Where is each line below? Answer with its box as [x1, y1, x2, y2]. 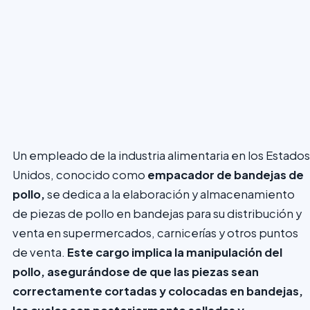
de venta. [12, 244, 67, 259]
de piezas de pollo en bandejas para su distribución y [12, 206, 302, 221]
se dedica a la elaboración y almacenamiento [45, 186, 295, 201]
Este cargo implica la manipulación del [67, 244, 282, 259]
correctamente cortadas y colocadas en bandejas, [12, 283, 303, 298]
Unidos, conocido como [12, 167, 147, 182]
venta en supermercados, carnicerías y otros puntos [12, 225, 298, 240]
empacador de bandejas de [147, 167, 304, 182]
